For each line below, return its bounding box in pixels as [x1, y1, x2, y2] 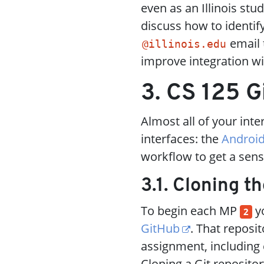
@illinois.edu [141, 38, 226, 50]
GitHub [141, 220, 180, 236]
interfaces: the [141, 131, 222, 147]
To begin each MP [141, 203, 240, 219]
